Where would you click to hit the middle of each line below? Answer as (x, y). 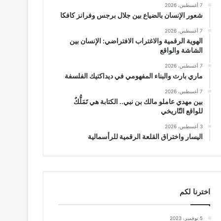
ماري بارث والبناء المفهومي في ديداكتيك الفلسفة (133, 76)
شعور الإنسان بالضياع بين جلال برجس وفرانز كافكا (131, 15)
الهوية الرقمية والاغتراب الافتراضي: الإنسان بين (136, 41)
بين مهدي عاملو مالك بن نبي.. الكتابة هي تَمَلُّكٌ (138, 101)
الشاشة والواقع (181, 50)
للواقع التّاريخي (182, 111)
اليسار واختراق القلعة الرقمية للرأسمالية (145, 136)
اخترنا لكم (195, 192)
